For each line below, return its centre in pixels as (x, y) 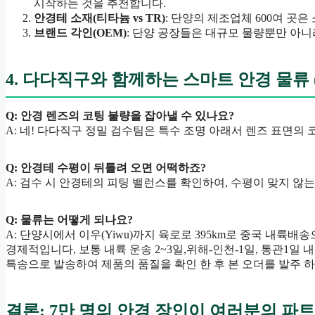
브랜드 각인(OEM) (80, 32)
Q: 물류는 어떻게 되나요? (69, 219)
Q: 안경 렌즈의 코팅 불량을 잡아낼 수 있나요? (120, 115)
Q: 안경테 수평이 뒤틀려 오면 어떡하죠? (106, 167)
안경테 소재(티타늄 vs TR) (99, 18)
